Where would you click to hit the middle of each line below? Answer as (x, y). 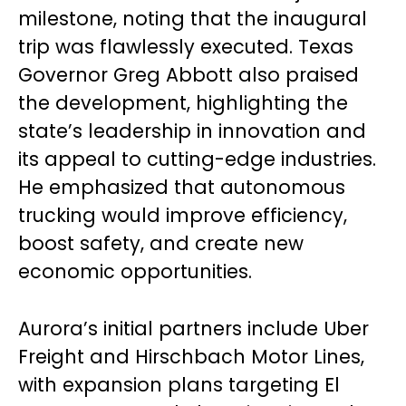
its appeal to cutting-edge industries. (197, 159)
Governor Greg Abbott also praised (188, 74)
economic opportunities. (135, 271)
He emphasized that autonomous (182, 187)
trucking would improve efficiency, (183, 215)
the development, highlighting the (183, 102)
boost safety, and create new (161, 243)
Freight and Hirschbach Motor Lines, (191, 356)
